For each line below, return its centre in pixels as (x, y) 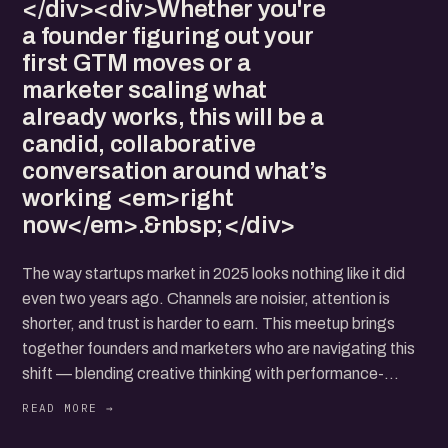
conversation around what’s (175, 171)
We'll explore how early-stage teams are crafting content (220, 423)
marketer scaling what (144, 90)
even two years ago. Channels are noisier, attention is (206, 298)
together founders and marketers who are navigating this (219, 348)
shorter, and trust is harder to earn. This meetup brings (209, 323)
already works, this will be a (173, 117)
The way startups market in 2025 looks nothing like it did (214, 273)
